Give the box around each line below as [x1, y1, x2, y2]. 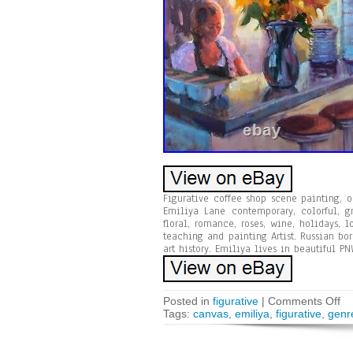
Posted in [163, 295, 213, 307]
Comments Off [268, 295, 340, 307]
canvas [193, 307, 229, 320]
